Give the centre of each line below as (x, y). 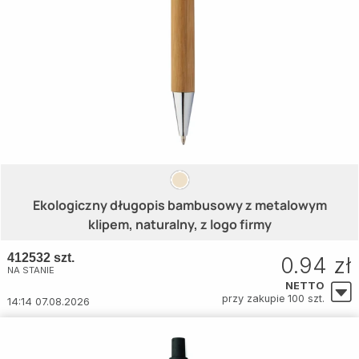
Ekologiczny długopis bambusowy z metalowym (179, 206)
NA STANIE (31, 270)
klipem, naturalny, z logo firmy (179, 225)
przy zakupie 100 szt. (273, 299)
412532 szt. (41, 258)
